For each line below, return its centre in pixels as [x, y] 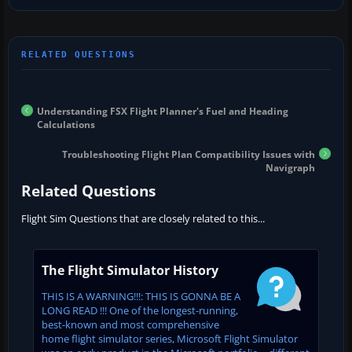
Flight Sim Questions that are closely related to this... [143, 218]
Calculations [66, 124]
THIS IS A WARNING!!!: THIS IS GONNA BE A [141, 296]
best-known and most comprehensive [130, 324]
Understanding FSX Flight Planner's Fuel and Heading [163, 111]
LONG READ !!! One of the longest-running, [140, 310]
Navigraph [290, 167]
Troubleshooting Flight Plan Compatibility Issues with [189, 154]
